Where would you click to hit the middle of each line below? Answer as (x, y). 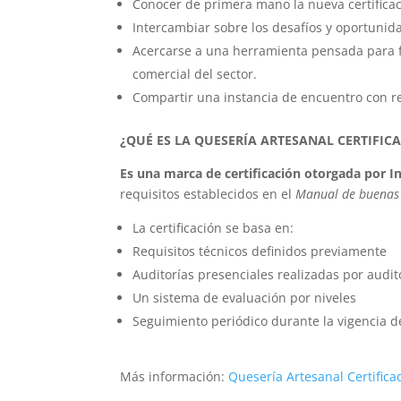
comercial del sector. (195, 74)
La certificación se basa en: (213, 228)
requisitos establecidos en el (208, 194)
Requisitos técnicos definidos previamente (260, 252)
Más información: (175, 377)
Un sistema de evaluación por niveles (245, 298)
